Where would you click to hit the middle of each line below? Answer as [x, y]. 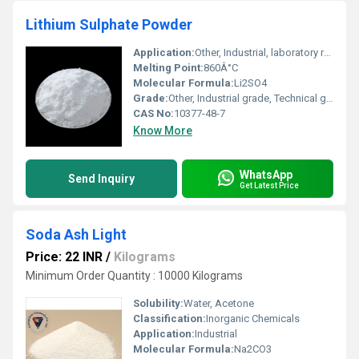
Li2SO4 [250, 83]
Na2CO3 [253, 349]
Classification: [169, 319]
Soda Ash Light [76, 234]
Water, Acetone [219, 303]
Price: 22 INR [64, 257]
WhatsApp [266, 174]
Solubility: [158, 303]
